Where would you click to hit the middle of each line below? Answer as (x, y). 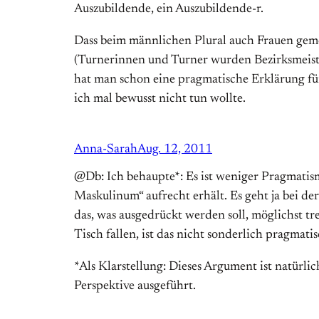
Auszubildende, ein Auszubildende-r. (169, 10)
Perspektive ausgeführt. (135, 287)
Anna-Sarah (106, 150)
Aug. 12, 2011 (175, 150)
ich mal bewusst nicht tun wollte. (160, 99)
